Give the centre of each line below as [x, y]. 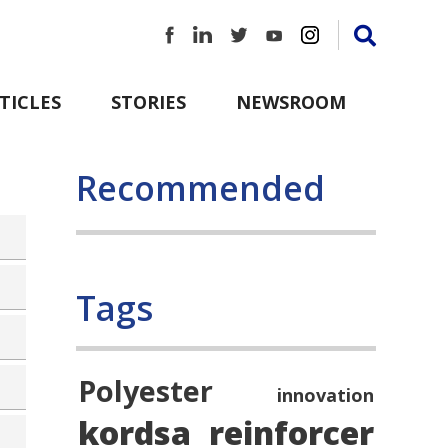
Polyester [145, 390]
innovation [325, 394]
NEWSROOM [291, 102]
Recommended [200, 187]
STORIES [148, 102]
